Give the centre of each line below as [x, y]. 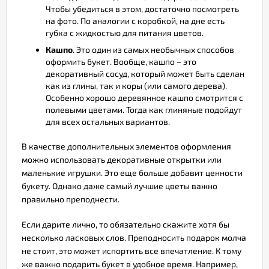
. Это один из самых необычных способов [153, 49]
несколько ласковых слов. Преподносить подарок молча [134, 237]
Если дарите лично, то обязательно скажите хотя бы [125, 224]
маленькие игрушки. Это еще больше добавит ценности [132, 172]
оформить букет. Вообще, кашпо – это [121, 61]
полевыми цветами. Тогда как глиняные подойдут [144, 109]
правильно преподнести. [71, 199]
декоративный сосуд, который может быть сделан [145, 73]
